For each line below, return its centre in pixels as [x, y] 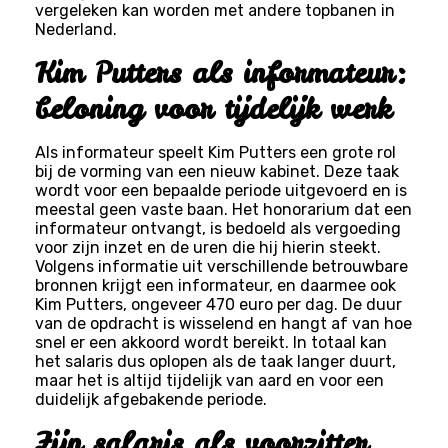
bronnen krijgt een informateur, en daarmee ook [215, 285]
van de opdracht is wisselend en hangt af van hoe [223, 323]
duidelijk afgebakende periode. [150, 399]
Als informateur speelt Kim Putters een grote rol [215, 152]
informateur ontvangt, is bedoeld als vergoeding [217, 228]
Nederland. [75, 29]
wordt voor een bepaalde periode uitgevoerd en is [220, 190]
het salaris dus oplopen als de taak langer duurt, [215, 361]
